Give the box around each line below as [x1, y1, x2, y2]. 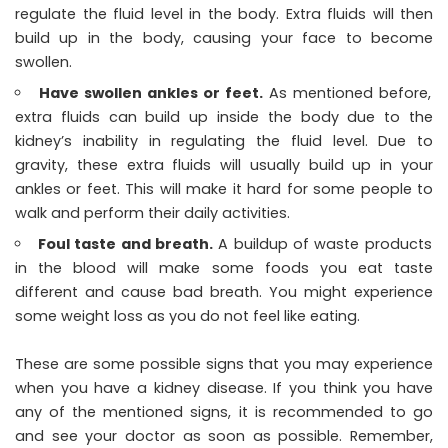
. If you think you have [263, 377, 434, 398]
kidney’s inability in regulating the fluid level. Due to [15, 130, 433, 151]
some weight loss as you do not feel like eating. [15, 305, 360, 326]
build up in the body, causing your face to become [15, 27, 433, 48]
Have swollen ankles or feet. [39, 82, 264, 103]
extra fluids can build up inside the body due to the [15, 106, 433, 127]
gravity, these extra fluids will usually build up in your [15, 154, 433, 175]
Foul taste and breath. [38, 233, 214, 254]
